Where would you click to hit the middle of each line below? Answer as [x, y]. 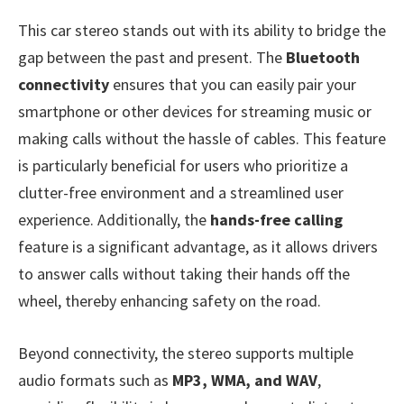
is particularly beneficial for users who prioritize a [183, 166]
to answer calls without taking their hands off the [184, 274]
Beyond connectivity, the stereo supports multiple [186, 353]
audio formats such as [95, 380]
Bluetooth [323, 58]
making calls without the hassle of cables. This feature [202, 139]
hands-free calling [276, 220]
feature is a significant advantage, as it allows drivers [198, 247]
